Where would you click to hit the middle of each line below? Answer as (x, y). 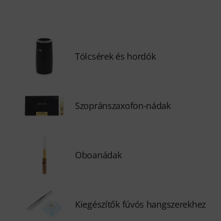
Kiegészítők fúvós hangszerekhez (141, 204)
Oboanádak (98, 155)
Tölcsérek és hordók (115, 56)
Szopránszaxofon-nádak (123, 106)
